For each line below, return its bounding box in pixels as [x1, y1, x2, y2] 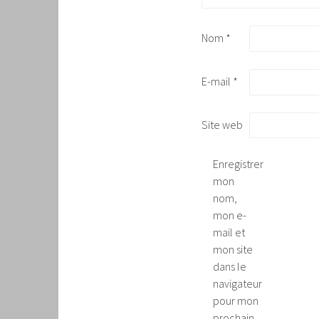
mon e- [213, 208, 246, 223]
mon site [213, 242, 253, 257]
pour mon [213, 293, 258, 308]
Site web [202, 117, 243, 132]
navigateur [213, 276, 262, 291]
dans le [213, 259, 246, 274]
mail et [213, 225, 245, 240]
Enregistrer [213, 157, 263, 172]
